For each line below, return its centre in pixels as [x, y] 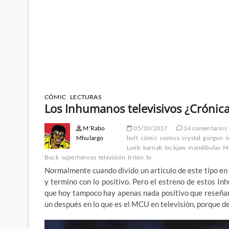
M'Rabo [94, 128]
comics [170, 138]
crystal [191, 138]
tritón [136, 157]
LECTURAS [86, 97]
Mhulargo [90, 138]
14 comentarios [204, 128]
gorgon [213, 138]
